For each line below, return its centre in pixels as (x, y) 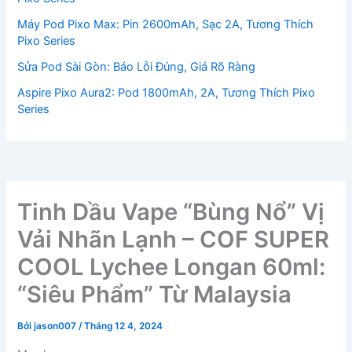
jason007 (57, 326)
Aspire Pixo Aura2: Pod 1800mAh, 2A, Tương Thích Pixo (167, 92)
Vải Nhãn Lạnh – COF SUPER (174, 240)
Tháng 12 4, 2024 (124, 326)
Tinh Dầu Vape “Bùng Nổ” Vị (171, 212)
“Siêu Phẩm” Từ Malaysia (155, 295)
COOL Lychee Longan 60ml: (172, 267)
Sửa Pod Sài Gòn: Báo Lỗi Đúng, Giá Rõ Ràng (137, 66)
